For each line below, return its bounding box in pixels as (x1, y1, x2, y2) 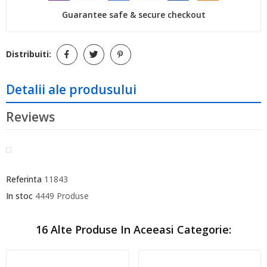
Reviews (6, 108, 55, 125)
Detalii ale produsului (6, 80, 136, 98)
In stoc (6, 190, 33, 201)
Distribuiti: (6, 48, 51, 60)
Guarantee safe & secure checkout (61, 9, 206, 21)
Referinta (6, 173, 42, 185)
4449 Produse (35, 190, 89, 201)
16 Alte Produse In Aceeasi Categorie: (36, 222, 231, 237)
